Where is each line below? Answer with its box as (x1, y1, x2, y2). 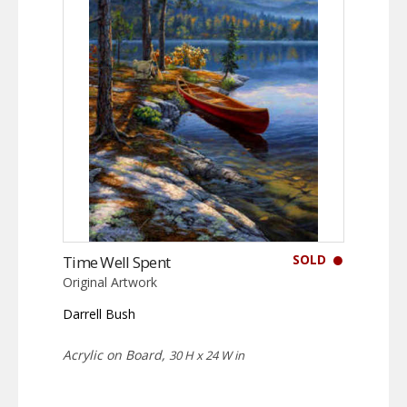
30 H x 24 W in (169, 347, 244, 364)
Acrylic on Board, (63, 346, 169, 364)
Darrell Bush (63, 305, 135, 323)
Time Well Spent (63, 252, 171, 273)
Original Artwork (63, 273, 157, 292)
